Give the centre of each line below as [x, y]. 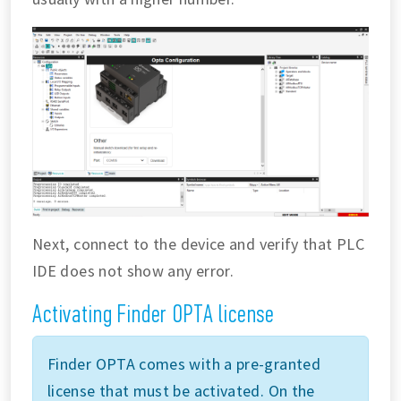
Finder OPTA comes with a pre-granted [184, 363]
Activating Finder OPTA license [154, 313]
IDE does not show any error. [133, 270]
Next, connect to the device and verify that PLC [198, 243]
